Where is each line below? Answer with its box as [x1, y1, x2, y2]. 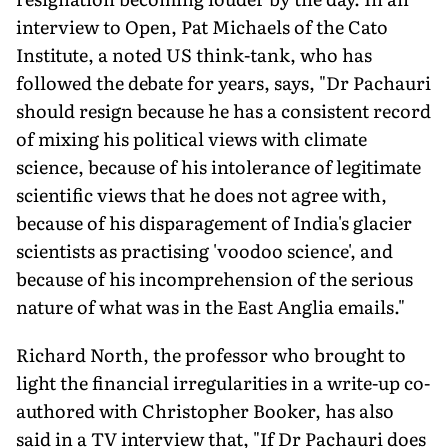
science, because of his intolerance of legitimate [16, 152, 421, 180]
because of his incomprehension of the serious [16, 264, 413, 292]
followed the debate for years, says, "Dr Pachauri [16, 68, 431, 96]
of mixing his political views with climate [16, 124, 367, 152]
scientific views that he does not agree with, [16, 180, 387, 208]
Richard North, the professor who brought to [16, 340, 406, 368]
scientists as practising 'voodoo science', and [16, 236, 393, 264]
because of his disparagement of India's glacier [16, 208, 412, 236]
